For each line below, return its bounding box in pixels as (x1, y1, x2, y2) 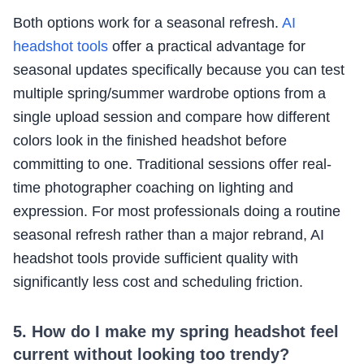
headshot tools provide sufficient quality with (13, 250, 298, 267)
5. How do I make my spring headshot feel (13, 323, 339, 341)
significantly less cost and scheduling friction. (13, 274, 303, 291)
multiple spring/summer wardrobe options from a (13, 85, 326, 102)
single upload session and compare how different (13, 109, 330, 126)
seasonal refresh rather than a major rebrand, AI (13, 227, 324, 244)
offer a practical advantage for (108, 38, 305, 55)
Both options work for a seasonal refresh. (13, 15, 282, 32)
